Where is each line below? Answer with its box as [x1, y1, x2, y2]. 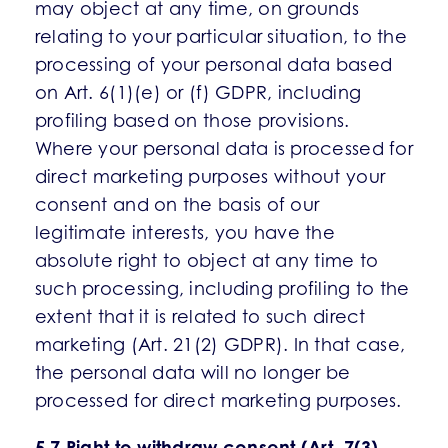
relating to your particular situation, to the [34, 26, 408, 47]
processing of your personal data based [34, 54, 393, 75]
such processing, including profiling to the [34, 278, 410, 299]
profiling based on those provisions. [34, 110, 350, 131]
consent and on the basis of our [34, 194, 320, 215]
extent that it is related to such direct [34, 306, 366, 327]
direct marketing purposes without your [34, 166, 386, 187]
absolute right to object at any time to [34, 250, 379, 271]
